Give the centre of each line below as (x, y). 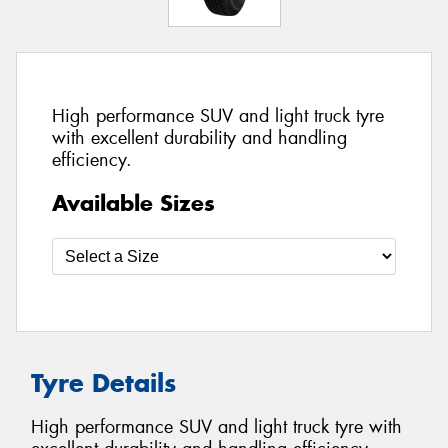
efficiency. (92, 160)
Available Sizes (133, 202)
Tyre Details (103, 382)
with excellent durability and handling (199, 138)
